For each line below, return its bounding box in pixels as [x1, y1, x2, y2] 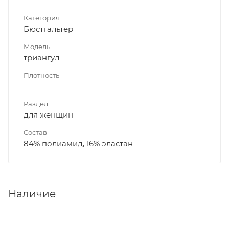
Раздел [24, 99, 48, 108]
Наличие [8, 187, 56, 200]
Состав [24, 128, 47, 136]
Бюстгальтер [24, 24, 73, 34]
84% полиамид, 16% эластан [24, 138, 133, 148]
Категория [24, 13, 60, 22]
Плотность [24, 71, 59, 79]
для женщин [24, 109, 73, 120]
